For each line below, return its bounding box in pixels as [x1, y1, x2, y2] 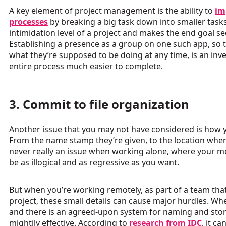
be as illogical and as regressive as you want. [9, 157, 179, 168]
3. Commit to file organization [9, 96, 189, 113]
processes [9, 16, 48, 28]
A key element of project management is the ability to [9, 5, 215, 17]
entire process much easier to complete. [9, 61, 163, 72]
